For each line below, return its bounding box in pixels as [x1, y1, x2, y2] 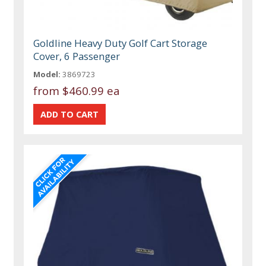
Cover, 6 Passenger [33, 49, 121, 64]
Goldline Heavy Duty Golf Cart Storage [33, 36, 208, 50]
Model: [33, 69, 61, 80]
